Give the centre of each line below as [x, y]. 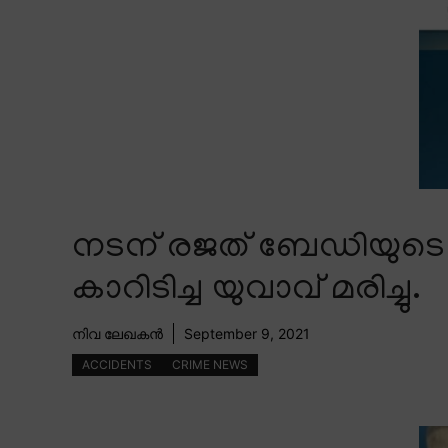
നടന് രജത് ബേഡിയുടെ [258, 250]
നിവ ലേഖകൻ [117, 334]
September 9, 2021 [247, 334]
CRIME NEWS [210, 365]
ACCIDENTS [117, 365]
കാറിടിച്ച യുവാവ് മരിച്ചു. [246, 292]
